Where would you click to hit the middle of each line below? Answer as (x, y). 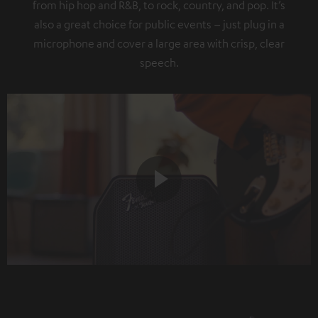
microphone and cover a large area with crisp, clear (159, 43)
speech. (159, 62)
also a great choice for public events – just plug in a (159, 24)
